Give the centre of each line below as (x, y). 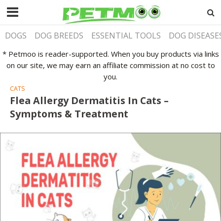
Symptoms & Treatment (69, 113)
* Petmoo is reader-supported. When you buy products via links (110, 54)
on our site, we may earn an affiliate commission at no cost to (110, 65)
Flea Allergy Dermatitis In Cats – (89, 100)
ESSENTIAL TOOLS (126, 36)
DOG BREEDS (59, 36)
